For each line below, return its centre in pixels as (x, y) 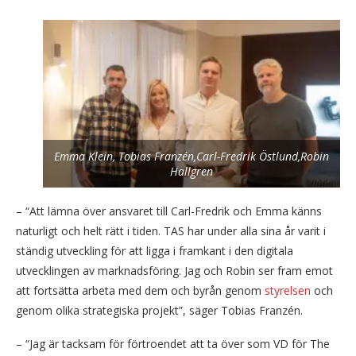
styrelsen (288, 290)
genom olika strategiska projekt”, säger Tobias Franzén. (159, 310)
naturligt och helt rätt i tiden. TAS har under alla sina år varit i (171, 230)
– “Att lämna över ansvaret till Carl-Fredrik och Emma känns (169, 211)
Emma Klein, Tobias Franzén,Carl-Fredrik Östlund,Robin (192, 156)
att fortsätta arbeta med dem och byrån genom (140, 290)
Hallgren (192, 171)
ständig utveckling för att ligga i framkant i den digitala (155, 250)
